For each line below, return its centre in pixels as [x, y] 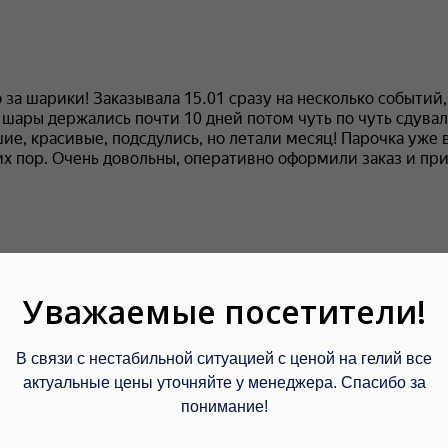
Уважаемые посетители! [224, 311]
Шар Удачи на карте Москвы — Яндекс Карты [224, 339]
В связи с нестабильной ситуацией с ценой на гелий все [224, 358]
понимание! [224, 406]
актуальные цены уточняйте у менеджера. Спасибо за [224, 382]
